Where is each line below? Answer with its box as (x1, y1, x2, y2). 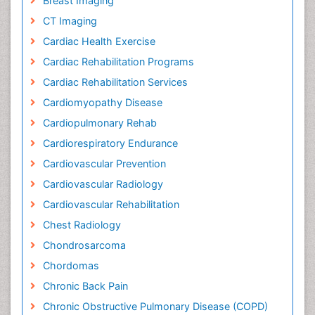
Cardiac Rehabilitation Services (42, 76, 188, 88)
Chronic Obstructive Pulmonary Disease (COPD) (42, 300, 268, 312)
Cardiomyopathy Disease (42, 96, 162, 108)
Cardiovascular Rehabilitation (42, 198, 179, 210)
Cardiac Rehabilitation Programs (42, 56, 194, 67)
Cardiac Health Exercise (42, 35, 155, 47)
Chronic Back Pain (42, 280, 128, 292)
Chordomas (42, 259, 99, 271)
